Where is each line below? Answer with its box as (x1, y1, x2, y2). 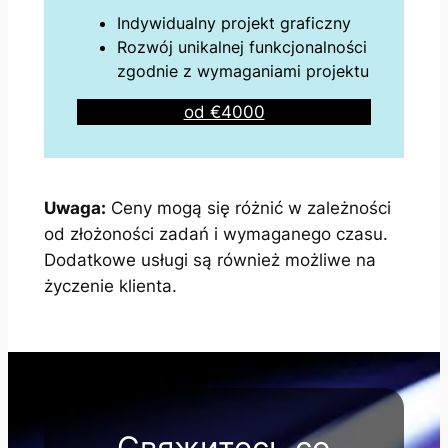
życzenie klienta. (43, 276, 177, 297)
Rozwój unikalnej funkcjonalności (117, 36, 368, 57)
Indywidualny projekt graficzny (117, 12, 352, 33)
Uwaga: (43, 198, 106, 219)
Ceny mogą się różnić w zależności (105, 198, 391, 219)
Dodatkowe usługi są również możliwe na (43, 250, 376, 271)
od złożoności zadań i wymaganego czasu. (43, 224, 388, 245)
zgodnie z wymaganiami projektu (117, 60, 370, 81)
